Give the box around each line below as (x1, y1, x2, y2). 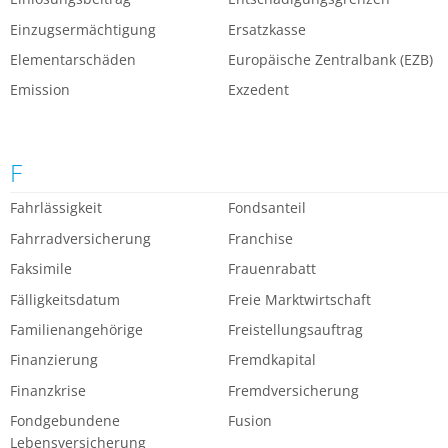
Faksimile (10, 259, 72, 279)
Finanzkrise (10, 380, 86, 400)
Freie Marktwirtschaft (228, 289, 372, 309)
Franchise (228, 228, 294, 248)
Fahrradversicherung (10, 228, 151, 248)
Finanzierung (10, 350, 98, 370)
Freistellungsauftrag (228, 320, 364, 340)
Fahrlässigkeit (10, 198, 102, 218)
